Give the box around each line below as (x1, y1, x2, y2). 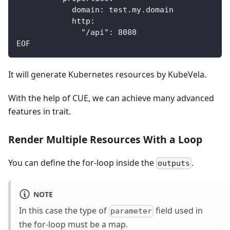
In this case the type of (19, 205, 109, 217)
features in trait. (8, 105, 71, 117)
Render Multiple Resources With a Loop (8, 132, 202, 146)
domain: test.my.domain (16, 5, 174, 14)
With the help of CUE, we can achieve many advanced (8, 92, 214, 104)
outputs (158, 159, 190, 168)
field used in (154, 205, 203, 217)
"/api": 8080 (16, 27, 137, 37)
